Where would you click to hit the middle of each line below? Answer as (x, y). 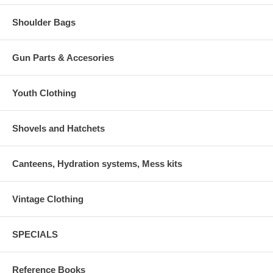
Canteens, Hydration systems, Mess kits (97, 163)
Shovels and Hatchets (58, 128)
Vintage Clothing (48, 199)
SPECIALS (35, 234)
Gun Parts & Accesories (63, 57)
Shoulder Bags (44, 22)
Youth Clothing (44, 93)
